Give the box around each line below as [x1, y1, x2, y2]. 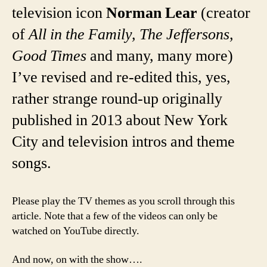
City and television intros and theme [12, 132, 235, 152]
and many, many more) [86, 46, 233, 66]
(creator [197, 4, 250, 23]
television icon [12, 4, 106, 23]
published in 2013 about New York [12, 111, 228, 131]
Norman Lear [106, 4, 197, 23]
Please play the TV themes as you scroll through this [12, 194, 235, 209]
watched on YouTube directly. [12, 224, 139, 238]
